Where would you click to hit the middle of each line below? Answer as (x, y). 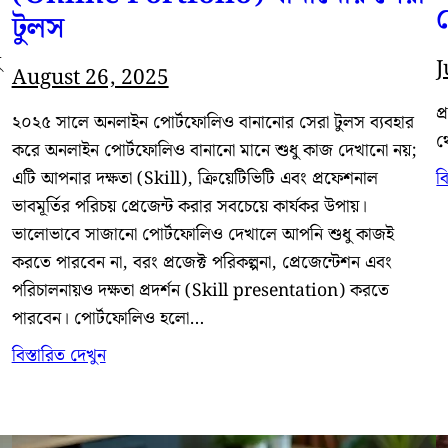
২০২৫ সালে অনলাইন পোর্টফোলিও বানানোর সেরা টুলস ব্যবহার (212, 122)
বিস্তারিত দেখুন (58, 355)
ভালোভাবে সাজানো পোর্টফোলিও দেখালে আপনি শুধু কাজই (202, 234)
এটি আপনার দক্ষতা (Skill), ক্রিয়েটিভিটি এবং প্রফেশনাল (194, 178)
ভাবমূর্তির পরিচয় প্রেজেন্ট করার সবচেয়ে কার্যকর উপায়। (189, 206)
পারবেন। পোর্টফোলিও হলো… (107, 318)
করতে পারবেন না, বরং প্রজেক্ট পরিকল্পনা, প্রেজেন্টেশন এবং (201, 262)
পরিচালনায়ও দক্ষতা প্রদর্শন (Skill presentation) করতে (200, 290)
